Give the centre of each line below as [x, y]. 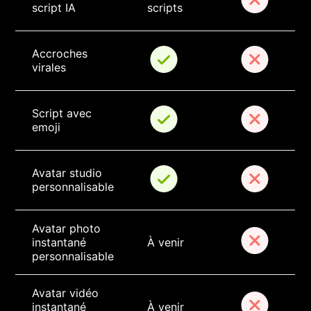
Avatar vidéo [67, 293]
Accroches [62, 54]
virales [49, 68]
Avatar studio [69, 173]
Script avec [64, 114]
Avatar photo [68, 229]
